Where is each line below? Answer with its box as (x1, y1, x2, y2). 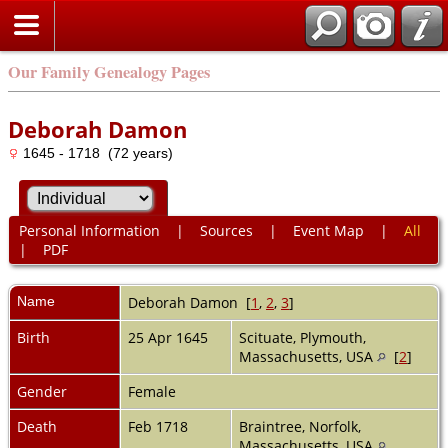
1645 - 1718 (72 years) (19, 145, 173, 161)
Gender (17, 381, 67, 401)
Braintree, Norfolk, (239, 416, 361, 436)
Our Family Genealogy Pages (8, 60, 210, 84)
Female (128, 381, 180, 401)
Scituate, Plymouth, (239, 327, 366, 347)
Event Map (292, 221, 364, 241)
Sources (199, 221, 253, 241)
